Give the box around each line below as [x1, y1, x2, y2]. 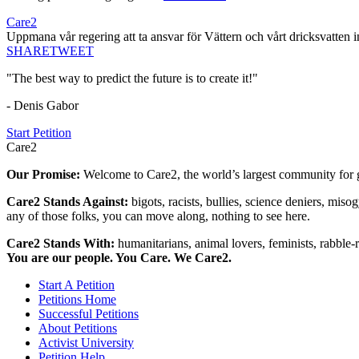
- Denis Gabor [6, 99, 79, 113]
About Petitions [38, 321, 117, 336]
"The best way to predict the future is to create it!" [6, 71, 258, 86]
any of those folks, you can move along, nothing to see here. [6, 209, 310, 224]
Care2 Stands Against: [6, 195, 131, 209]
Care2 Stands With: [6, 236, 118, 251]
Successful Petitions [38, 307, 139, 321]
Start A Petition [38, 278, 115, 292]
